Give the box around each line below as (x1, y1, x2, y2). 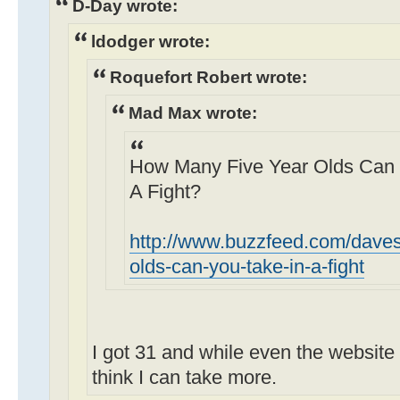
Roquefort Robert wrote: (110, 67, 307, 87)
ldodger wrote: (91, 31, 210, 52)
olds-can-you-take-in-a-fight (129, 255, 364, 278)
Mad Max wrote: (129, 103, 257, 123)
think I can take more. (92, 366, 277, 388)
